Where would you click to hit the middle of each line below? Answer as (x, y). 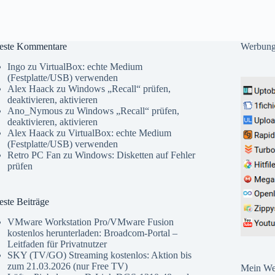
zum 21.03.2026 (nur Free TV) (67, 266)
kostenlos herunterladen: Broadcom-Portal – (92, 233)
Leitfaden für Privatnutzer (57, 244)
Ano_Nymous (35, 110)
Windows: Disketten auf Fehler (135, 155)
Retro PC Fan (34, 155)
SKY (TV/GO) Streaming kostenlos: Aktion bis (99, 255)
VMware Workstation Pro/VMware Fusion (90, 222)
